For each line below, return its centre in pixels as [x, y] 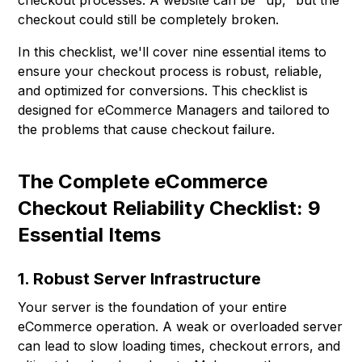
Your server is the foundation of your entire [153, 307]
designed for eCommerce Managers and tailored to [174, 110]
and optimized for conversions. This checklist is [163, 91]
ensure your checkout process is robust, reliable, [170, 72]
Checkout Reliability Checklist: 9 [170, 208]
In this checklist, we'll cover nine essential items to [173, 52]
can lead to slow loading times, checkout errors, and [179, 346]
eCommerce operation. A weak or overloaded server [181, 327]
